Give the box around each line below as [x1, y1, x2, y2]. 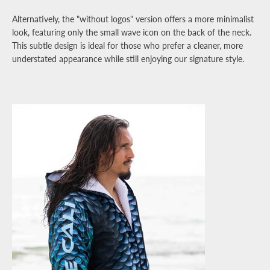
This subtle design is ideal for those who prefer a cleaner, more [12, 40, 243, 51]
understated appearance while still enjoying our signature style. [12, 54, 244, 64]
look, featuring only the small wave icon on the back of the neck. [12, 27, 251, 37]
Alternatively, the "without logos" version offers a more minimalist [12, 14, 254, 24]
